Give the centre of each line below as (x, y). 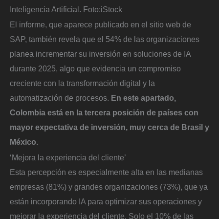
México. (24, 142)
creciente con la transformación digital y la (82, 83)
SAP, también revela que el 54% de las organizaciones (105, 39)
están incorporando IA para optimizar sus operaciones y (106, 201)
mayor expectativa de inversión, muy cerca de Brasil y (109, 127)
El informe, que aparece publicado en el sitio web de (100, 25)
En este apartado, (143, 98)
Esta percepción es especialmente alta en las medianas (106, 172)
